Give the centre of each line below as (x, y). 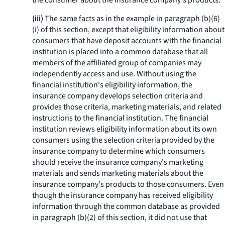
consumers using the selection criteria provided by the (123, 140)
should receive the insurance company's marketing (118, 162)
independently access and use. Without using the (114, 74)
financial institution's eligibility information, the (112, 85)
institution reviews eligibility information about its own (125, 129)
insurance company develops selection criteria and (118, 96)
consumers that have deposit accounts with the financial (127, 41)
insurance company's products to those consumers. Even (128, 184)
